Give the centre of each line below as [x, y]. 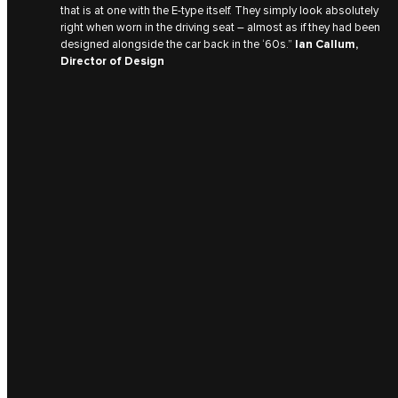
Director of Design [112, 61]
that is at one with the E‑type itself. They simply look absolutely [219, 10]
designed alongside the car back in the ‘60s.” [178, 44]
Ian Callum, [326, 44]
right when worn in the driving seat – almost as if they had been [220, 27]
